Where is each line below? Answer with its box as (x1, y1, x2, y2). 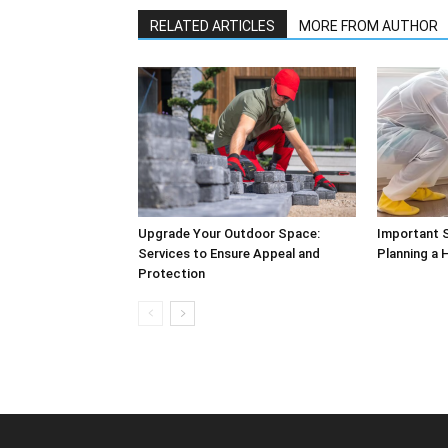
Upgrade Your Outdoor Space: (138, 226, 320, 241)
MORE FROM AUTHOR (299, 18, 438, 34)
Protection (138, 266, 205, 281)
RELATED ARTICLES (150, 18, 275, 34)
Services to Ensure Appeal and (138, 246, 320, 261)
